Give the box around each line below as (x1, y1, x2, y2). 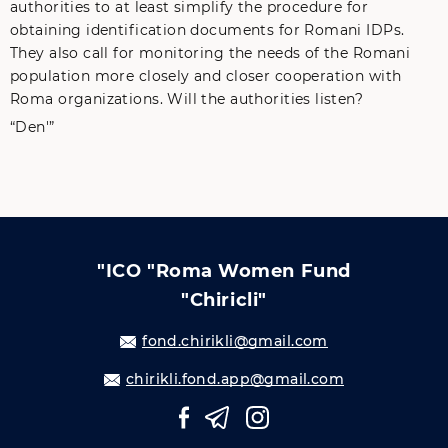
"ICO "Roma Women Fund (97, 260, 351, 282)
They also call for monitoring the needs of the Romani (10, 44, 411, 62)
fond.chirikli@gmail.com (142, 332, 328, 350)
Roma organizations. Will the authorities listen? (10, 90, 364, 108)
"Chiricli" (181, 289, 267, 311)
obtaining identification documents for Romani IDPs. (10, 21, 405, 39)
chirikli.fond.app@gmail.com (125, 370, 345, 388)
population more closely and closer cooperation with (10, 67, 402, 85)
